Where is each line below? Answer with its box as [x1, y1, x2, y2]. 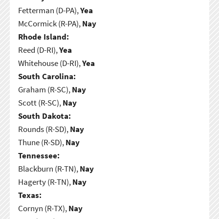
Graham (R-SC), [18, 84, 72, 95]
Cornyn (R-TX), [18, 202, 68, 214]
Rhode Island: [18, 31, 69, 42]
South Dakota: [18, 110, 71, 121]
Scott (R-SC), [18, 97, 63, 108]
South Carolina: [18, 70, 76, 82]
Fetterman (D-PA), [18, 4, 80, 16]
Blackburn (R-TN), [18, 163, 80, 174]
